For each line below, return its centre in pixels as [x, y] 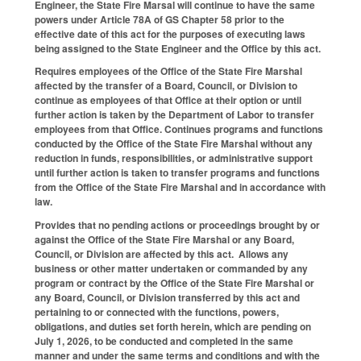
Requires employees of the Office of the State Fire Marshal [168, 71]
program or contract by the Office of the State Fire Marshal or [174, 283]
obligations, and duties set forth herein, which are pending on [173, 327]
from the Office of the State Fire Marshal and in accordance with [180, 187]
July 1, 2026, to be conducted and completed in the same [164, 341]
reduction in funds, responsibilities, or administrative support [174, 158]
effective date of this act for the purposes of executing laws [170, 33]
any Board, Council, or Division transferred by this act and [167, 298]
